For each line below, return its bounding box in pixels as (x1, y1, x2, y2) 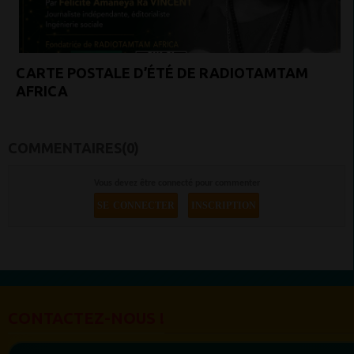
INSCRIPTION (191, 199, 257, 211)
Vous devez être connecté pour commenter (93, 178, 260, 188)
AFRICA (16, 82, 68, 99)
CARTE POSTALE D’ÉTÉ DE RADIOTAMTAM (16, 64, 308, 81)
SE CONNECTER (96, 199, 175, 211)
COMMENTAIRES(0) (8, 139, 139, 156)
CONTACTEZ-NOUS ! (8, 308, 164, 327)
